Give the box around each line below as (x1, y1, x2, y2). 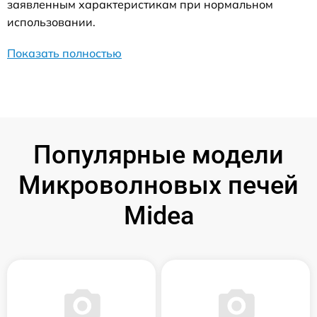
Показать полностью (7, 45, 122, 60)
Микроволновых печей (18, 170, 299, 200)
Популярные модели (33, 139, 284, 170)
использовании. (7, 14, 96, 29)
